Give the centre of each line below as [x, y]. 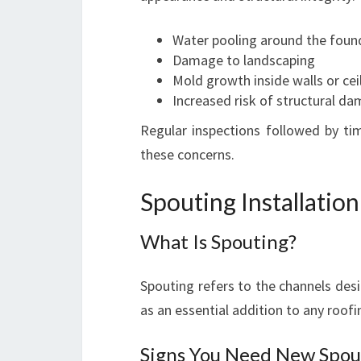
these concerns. [187, 154]
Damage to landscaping [244, 60]
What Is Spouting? [218, 241]
